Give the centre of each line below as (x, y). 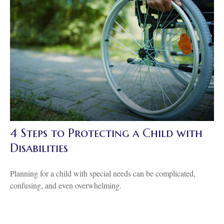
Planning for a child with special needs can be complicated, (103, 173)
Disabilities (39, 148)
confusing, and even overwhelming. (66, 185)
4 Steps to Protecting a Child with (106, 133)
